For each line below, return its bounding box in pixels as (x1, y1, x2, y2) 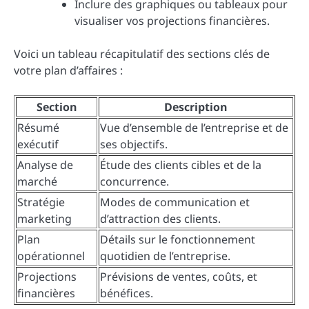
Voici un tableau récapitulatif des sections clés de (14, 46, 270, 61)
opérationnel (17, 248, 85, 263)
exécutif (17, 136, 59, 152)
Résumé (17, 119, 59, 135)
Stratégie (17, 194, 65, 210)
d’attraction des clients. (100, 210, 221, 226)
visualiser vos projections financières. (74, 12, 270, 28)
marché (17, 173, 57, 189)
